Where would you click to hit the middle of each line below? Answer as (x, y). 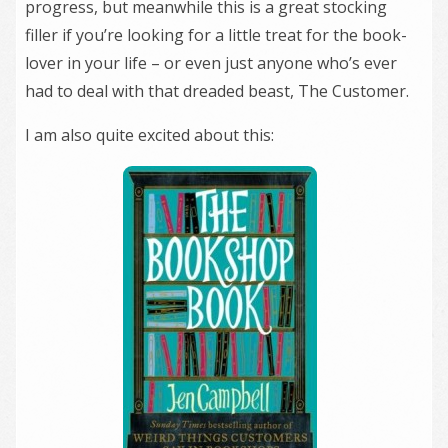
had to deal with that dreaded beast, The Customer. (217, 90)
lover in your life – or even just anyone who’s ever (211, 62)
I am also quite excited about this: (149, 134)
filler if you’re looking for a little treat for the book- (216, 34)
